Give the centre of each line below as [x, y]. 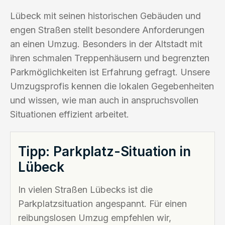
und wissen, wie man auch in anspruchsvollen [104, 100]
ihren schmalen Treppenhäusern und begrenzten [110, 58]
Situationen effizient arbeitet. [70, 114]
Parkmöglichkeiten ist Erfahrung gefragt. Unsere [110, 72]
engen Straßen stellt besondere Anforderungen [107, 30]
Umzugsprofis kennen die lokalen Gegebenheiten [112, 86]
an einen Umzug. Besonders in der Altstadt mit [106, 44]
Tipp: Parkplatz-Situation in [104, 151]
